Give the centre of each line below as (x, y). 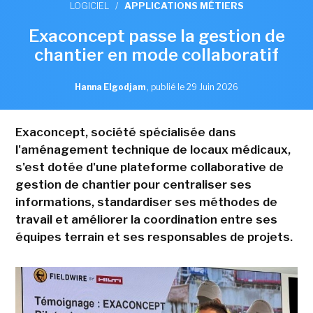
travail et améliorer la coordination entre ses (146, 219)
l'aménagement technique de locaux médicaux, (153, 149)
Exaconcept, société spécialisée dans (125, 132)
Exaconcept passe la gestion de (156, 36)
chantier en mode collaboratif (156, 54)
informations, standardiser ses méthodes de (146, 202)
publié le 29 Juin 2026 (195, 87)
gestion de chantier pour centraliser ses (133, 184)
